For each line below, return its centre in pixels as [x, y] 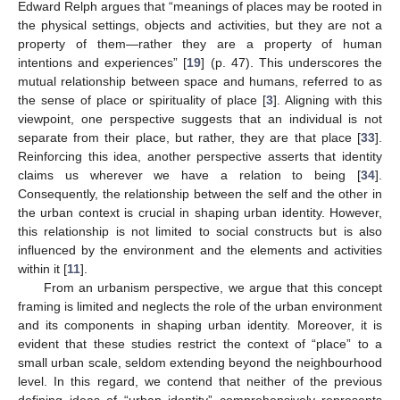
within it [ [42, 269]
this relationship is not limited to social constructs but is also [200, 232]
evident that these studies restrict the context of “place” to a [200, 344]
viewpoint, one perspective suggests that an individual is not [200, 119]
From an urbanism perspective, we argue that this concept [212, 288]
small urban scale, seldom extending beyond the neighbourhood [200, 363]
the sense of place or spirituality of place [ [142, 100]
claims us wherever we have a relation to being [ [189, 175]
